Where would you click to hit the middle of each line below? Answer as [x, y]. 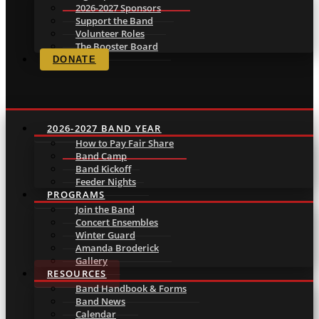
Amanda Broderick [117, 248]
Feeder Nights [106, 182]
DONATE [74, 59]
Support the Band [114, 21]
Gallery [91, 261]
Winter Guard [105, 235]
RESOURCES [77, 273]
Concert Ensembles [117, 222]
